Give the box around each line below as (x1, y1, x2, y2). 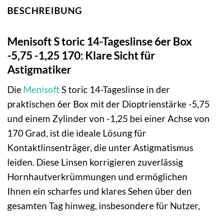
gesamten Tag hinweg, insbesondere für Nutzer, (7, 200, 200, 211)
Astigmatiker (7, 62, 71, 77)
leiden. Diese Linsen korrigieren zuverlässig (7, 156, 183, 168)
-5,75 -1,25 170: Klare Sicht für (7, 48, 155, 62)
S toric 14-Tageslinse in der (60, 83, 170, 95)
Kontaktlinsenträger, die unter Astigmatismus (7, 141, 193, 153)
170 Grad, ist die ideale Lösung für (7, 127, 146, 139)
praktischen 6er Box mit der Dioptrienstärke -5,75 (7, 98, 210, 109)
